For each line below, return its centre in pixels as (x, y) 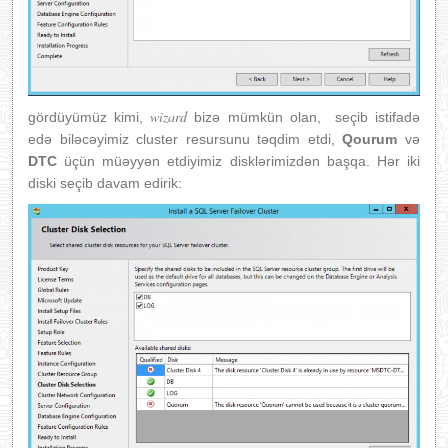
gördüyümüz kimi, (89, 116)
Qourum (370, 138)
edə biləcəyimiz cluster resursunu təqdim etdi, (185, 138)
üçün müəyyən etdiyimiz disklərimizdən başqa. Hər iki (238, 160)
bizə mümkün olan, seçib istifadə (303, 116)
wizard (169, 116)
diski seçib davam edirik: (105, 182)
